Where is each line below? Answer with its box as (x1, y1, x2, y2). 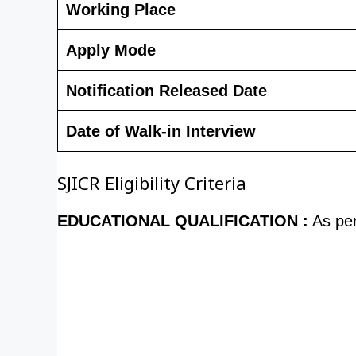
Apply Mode (66, 41, 156, 59)
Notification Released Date (66, 81, 267, 99)
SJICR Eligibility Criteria (57, 175, 246, 199)
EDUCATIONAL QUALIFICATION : (57, 211, 308, 230)
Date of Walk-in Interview (66, 122, 256, 140)
